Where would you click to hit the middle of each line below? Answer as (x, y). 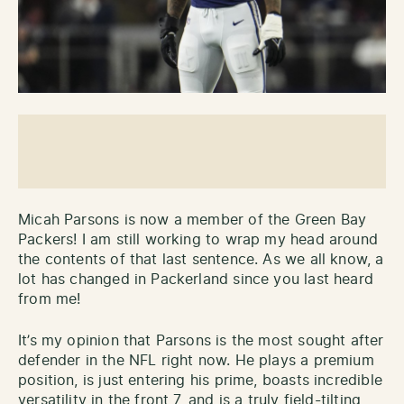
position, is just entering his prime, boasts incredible (200, 380)
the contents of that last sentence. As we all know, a (201, 259)
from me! (52, 299)
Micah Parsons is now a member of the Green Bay (193, 220)
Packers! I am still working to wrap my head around (198, 239)
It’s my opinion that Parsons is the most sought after (201, 340)
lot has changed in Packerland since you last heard (196, 279)
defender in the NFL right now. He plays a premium (196, 360)
